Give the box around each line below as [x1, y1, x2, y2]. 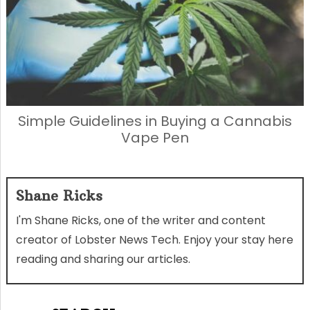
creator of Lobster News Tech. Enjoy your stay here [15, 231, 293, 248]
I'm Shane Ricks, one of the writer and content [15, 212, 266, 228]
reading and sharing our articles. [15, 250, 190, 267]
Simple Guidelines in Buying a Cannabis [17, 111, 292, 131]
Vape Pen [120, 127, 189, 147]
